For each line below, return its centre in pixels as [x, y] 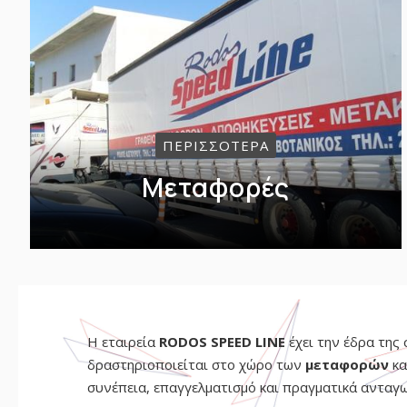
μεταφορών [347, 365]
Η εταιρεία [123, 342]
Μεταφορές [215, 188]
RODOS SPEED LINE [222, 342]
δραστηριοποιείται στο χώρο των [196, 365]
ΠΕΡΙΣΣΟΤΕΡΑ [215, 146]
